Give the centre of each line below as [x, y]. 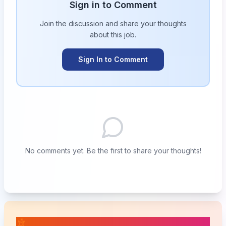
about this [107, 35]
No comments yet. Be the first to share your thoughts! [113, 151]
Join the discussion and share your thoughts [113, 23]
